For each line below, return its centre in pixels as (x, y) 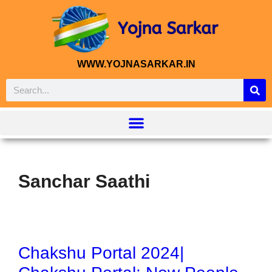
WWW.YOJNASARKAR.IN (136, 64)
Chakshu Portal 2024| (101, 253)
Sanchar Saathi (84, 181)
